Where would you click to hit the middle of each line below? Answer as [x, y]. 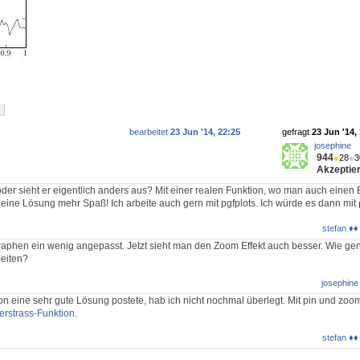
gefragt [297, 132]
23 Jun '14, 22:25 [205, 132]
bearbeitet [150, 132]
